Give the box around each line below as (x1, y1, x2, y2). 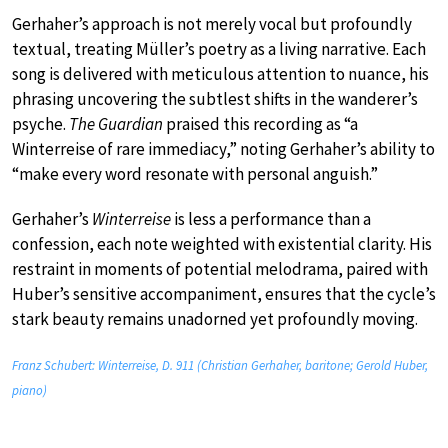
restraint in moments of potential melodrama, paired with (12, 258, 428, 281)
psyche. (12, 113, 69, 136)
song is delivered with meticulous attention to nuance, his (12, 63, 429, 86)
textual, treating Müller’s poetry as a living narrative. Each (12, 38, 426, 61)
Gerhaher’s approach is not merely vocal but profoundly (12, 13, 412, 36)
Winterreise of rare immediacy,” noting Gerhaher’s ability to (12, 138, 435, 161)
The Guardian (69, 113, 163, 136)
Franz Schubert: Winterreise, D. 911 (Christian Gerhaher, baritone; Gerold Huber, (12, 357, 428, 375)
